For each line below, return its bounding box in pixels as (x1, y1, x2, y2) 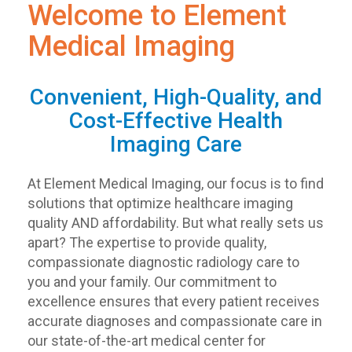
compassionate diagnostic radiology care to (27, 254, 299, 271)
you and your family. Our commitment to (27, 273, 277, 291)
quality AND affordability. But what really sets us (27, 214, 324, 232)
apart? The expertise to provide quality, (27, 234, 266, 251)
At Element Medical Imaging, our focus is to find (27, 175, 324, 192)
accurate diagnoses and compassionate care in (27, 313, 322, 330)
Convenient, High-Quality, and (30, 84, 322, 111)
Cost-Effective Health (69, 108, 283, 134)
